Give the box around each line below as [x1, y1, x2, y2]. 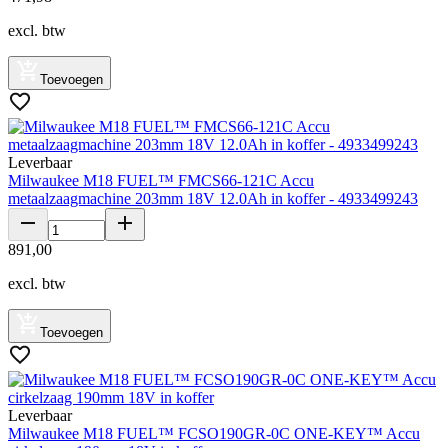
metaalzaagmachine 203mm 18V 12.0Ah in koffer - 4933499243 [8, 189, 418, 207]
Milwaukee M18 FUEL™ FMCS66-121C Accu [8, 171, 314, 189]
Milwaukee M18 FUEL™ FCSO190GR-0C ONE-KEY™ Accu [8, 424, 420, 442]
